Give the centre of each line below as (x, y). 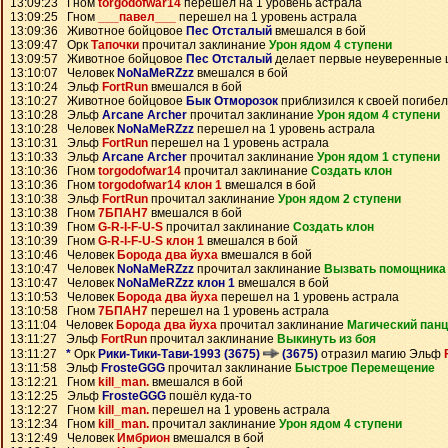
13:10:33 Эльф (56, 157)
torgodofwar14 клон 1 (160, 185)
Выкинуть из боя (326, 339)
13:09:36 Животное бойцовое (98, 31)
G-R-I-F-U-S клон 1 (151, 241)
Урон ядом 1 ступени (378, 157)
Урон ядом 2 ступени (339, 199)
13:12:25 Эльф (56, 396)
